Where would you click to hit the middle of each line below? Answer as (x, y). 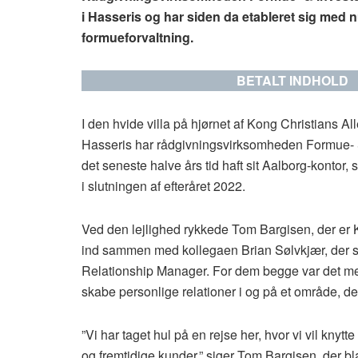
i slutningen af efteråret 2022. (163, 185)
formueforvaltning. (137, 37)
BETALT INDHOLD (292, 80)
